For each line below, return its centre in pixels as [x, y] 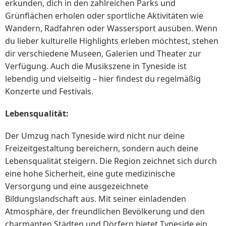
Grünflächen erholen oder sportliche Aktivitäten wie [104, 15]
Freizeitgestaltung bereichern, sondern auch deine [102, 149]
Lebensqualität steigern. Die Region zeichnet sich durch [111, 161]
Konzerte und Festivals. [49, 91]
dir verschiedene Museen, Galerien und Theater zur [103, 53]
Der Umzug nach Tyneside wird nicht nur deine [95, 136]
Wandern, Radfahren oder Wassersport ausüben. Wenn [111, 28]
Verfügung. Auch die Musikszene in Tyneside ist [96, 66]
